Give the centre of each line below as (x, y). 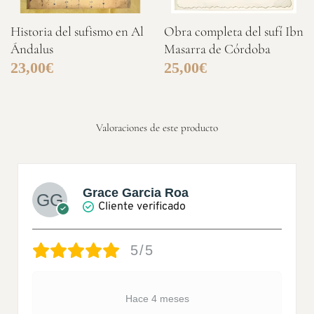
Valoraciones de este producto (157, 127)
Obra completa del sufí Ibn (233, 32)
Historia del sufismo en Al (77, 32)
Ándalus (32, 49)
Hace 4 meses (157, 298)
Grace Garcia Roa (136, 192)
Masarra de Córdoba (217, 49)
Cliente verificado (142, 206)
